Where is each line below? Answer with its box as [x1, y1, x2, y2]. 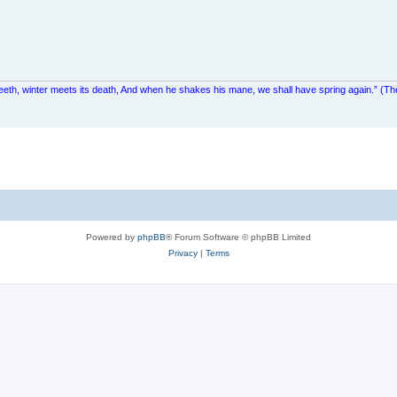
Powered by [86, 231, 137, 242]
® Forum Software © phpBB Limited [166, 231, 311, 242]
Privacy [167, 247, 198, 258]
